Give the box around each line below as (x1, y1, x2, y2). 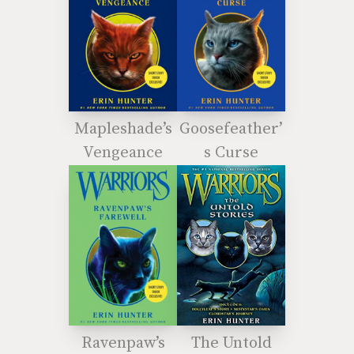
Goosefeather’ (179, 119, 283, 140)
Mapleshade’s (73, 119, 172, 140)
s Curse (204, 143, 258, 164)
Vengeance (83, 143, 163, 164)
